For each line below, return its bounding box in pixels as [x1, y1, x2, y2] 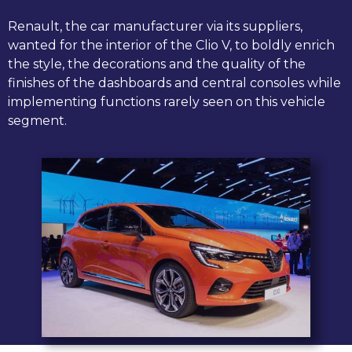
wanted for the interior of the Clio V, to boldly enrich [8, 38, 335, 53]
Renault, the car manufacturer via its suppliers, [8, 19, 302, 35]
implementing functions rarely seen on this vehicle [8, 94, 325, 110]
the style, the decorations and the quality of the [8, 57, 306, 72]
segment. [8, 113, 67, 129]
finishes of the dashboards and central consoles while [8, 75, 341, 91]
